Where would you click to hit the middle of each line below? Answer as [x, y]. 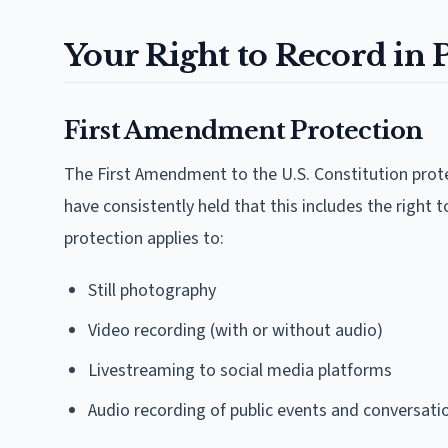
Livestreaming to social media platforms [240, 370]
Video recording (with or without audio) [235, 330]
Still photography [152, 290]
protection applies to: [144, 238]
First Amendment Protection [243, 130]
